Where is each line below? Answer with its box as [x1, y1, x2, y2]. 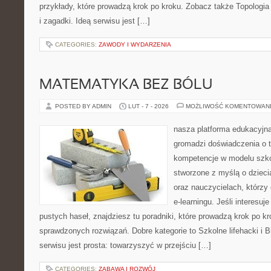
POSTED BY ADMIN [55, 103, 113, 109]
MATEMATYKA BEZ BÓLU [39, 79, 212, 92]
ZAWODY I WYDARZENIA [99, 41, 171, 48]
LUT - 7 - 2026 [128, 103, 169, 109]
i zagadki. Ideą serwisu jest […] [39, 16, 150, 25]
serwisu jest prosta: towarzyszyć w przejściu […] [39, 241, 211, 250]
